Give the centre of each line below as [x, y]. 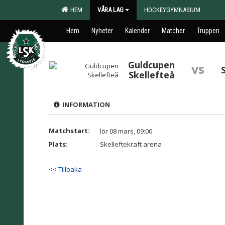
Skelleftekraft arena [131, 144]
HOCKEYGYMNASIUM [172, 10]
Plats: [58, 144]
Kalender [137, 31]
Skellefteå [151, 75]
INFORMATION [85, 104]
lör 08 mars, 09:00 [126, 131]
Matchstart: [69, 131]
